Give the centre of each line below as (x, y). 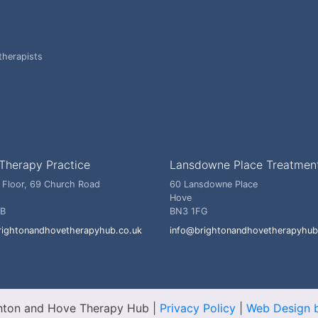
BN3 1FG (189, 211)
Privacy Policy (197, 308)
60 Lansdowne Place (214, 184)
